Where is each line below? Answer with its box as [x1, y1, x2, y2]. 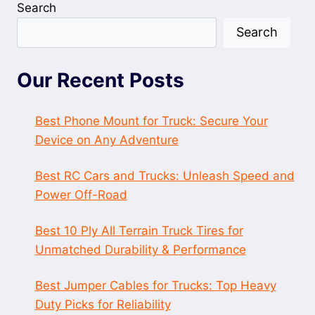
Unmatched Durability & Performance [34, 243, 246, 257]
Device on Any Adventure [34, 133, 179, 148]
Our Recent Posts [17, 68, 184, 93]
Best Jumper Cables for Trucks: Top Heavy [34, 278, 276, 293]
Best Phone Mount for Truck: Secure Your [34, 114, 268, 129]
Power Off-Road [34, 188, 127, 202]
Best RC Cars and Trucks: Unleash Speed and [34, 169, 295, 184]
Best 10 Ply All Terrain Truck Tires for [34, 224, 243, 238]
